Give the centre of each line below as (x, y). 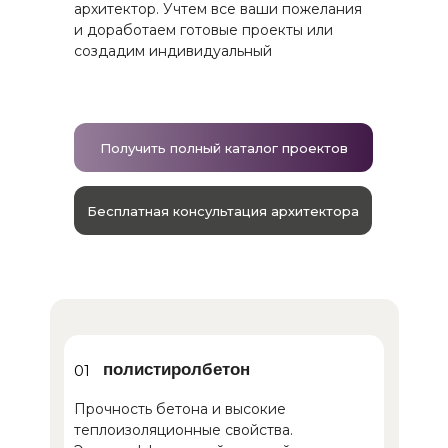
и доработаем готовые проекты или (203, 30)
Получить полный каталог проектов (223, 147)
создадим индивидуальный (173, 51)
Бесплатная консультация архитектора (223, 210)
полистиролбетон (176, 370)
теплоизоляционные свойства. (183, 430)
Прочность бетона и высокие (180, 409)
